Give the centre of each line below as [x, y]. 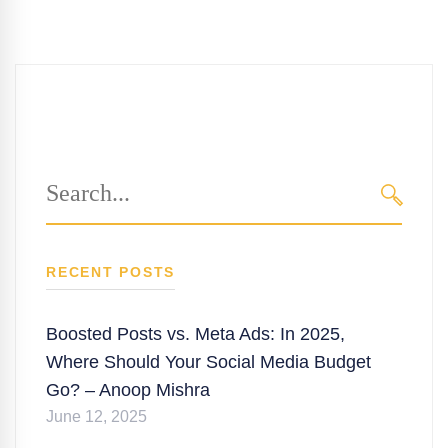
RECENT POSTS [110, 271]
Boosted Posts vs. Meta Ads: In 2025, [195, 333]
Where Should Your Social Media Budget [208, 361]
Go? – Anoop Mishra [128, 389]
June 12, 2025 [96, 416]
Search [73, 177]
